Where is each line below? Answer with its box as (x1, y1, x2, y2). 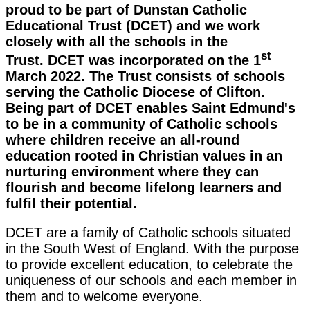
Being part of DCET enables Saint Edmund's (6, 100, 295, 116)
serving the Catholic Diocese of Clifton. (6, 84, 265, 100)
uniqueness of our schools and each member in (6, 273, 297, 289)
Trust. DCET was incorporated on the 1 (6, 53, 261, 69)
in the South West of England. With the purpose (6, 241, 299, 257)
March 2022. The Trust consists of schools (6, 69, 285, 84)
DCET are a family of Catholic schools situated (6, 225, 291, 241)
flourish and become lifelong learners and (6, 180, 282, 196)
